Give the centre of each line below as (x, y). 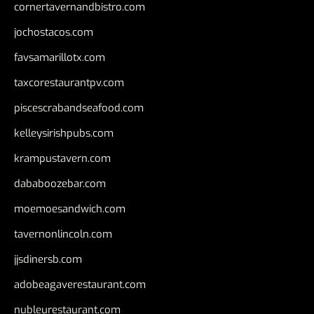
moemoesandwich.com (70, 209)
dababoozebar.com (60, 184)
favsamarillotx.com (60, 58)
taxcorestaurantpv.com (69, 83)
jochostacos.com (54, 33)
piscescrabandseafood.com (79, 108)
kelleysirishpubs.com (64, 134)
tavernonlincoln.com (63, 234)
